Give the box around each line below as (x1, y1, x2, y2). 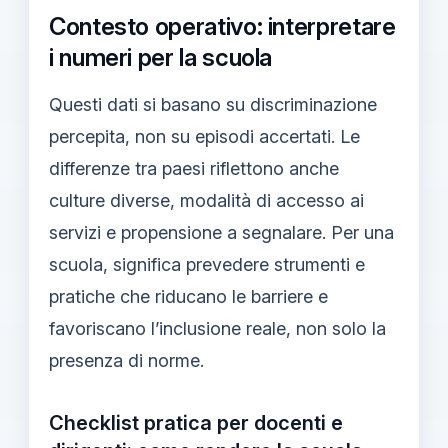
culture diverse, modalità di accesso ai (49, 189, 364, 211)
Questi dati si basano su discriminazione (49, 93, 377, 115)
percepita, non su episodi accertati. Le (49, 125, 360, 147)
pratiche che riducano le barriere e (49, 285, 328, 307)
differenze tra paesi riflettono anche (49, 157, 339, 179)
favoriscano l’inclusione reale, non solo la (49, 317, 386, 339)
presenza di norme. (49, 349, 204, 371)
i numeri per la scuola (49, 42, 273, 72)
